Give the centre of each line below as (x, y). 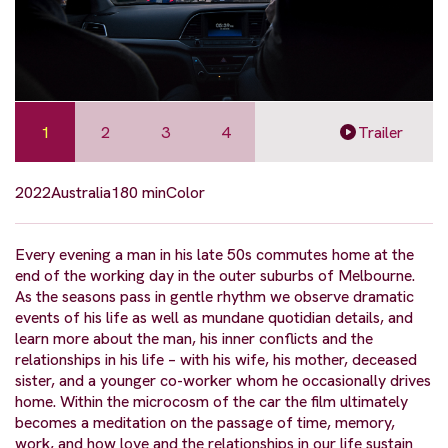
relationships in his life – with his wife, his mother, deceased (216, 360)
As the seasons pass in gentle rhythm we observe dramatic (214, 297)
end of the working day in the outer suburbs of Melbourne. (215, 276)
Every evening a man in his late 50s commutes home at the (214, 255)
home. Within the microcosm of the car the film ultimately (211, 402)
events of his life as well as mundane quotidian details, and (214, 318)
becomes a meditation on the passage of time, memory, (205, 423)
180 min (138, 193)
